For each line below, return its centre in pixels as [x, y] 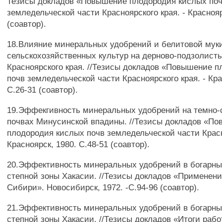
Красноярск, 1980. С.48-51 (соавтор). [79, 144]
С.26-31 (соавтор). [43, 90]
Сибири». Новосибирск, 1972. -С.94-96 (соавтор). [103, 187]
